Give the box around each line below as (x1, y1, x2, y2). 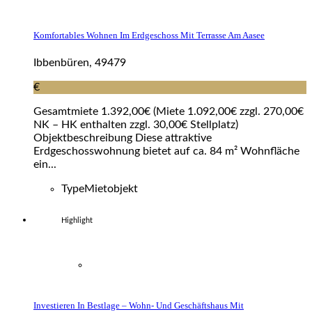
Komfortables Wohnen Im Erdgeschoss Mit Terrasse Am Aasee (33, 29, 265, 40)
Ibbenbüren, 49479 (33, 56, 126, 68)
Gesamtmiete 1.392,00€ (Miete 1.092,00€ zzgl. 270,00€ (33, 105, 304, 117)
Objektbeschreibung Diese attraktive (33, 132, 212, 143)
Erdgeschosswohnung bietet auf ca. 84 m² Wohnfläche (33, 145, 299, 157)
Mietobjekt (84, 182, 138, 194)
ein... (33, 158, 56, 170)
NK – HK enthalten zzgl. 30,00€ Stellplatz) (33, 118, 238, 130)
